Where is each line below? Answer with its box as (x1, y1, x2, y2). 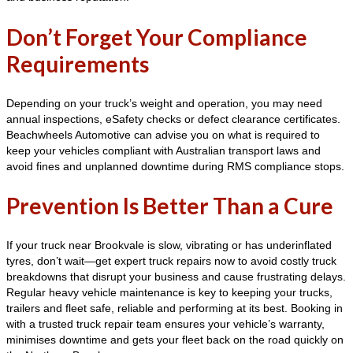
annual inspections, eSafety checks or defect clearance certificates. (6, 112, 340, 125)
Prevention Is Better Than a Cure (6, 192, 333, 220)
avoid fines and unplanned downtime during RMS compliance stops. (6, 159, 344, 173)
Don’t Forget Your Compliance (6, 23, 307, 50)
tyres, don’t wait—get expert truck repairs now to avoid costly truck (6, 255, 336, 268)
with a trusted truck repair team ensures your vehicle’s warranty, (6, 318, 325, 331)
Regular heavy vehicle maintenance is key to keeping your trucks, (6, 286, 333, 299)
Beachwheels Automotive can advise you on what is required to (6, 128, 320, 141)
